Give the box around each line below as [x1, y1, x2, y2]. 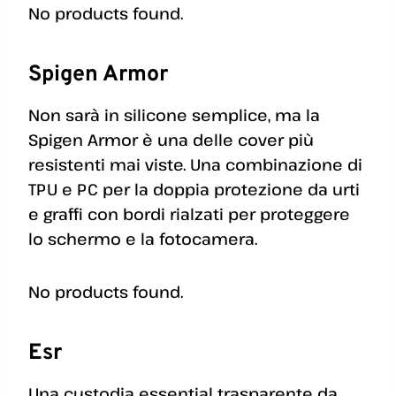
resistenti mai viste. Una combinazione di [28, 154, 362, 176]
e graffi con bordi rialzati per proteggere [28, 203, 350, 225]
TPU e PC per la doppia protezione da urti [28, 179, 360, 201]
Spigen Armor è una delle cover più [28, 129, 314, 151]
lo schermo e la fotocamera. [28, 228, 257, 250]
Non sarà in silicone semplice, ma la [28, 104, 320, 126]
